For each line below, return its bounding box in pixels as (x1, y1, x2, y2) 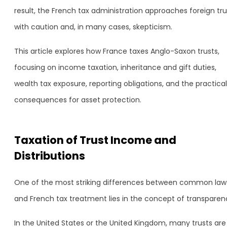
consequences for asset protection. (14, 95, 141, 105)
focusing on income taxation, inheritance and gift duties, (14, 62, 216, 72)
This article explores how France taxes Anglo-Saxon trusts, (14, 46, 219, 56)
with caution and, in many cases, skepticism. (14, 22, 172, 32)
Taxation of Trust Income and (14, 133, 176, 147)
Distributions (14, 148, 85, 163)
